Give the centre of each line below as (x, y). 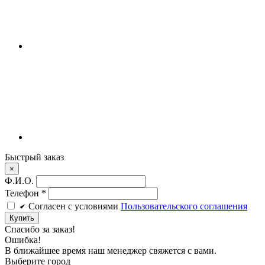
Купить (22, 218)
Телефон (23, 193)
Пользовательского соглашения (184, 206)
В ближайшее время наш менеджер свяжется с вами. (111, 250)
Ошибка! (23, 240)
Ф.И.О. (20, 180)
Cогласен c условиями (75, 206)
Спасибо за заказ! (40, 229)
